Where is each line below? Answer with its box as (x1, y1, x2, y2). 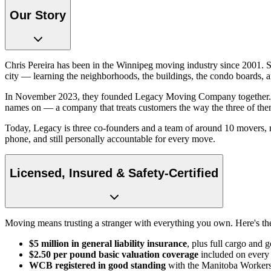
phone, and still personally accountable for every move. (5, 134, 215, 145)
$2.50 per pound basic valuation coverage (29, 249, 198, 260)
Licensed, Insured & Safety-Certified (10, 166, 218, 180)
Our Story (10, 8, 66, 22)
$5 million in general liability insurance (29, 238, 187, 249)
